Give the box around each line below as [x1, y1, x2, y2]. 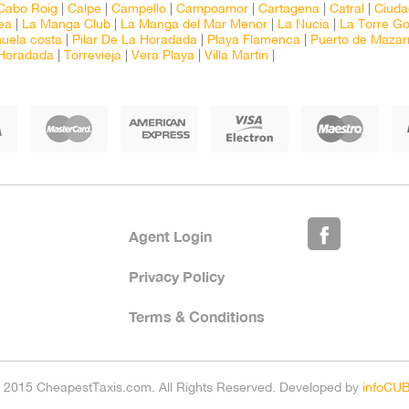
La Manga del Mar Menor [121, 19, 267, 31]
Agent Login [128, 227, 212, 245]
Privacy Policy [128, 267, 225, 285]
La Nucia [278, 19, 330, 31]
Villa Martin [204, 50, 268, 62]
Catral [330, 4, 364, 16]
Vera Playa [131, 50, 194, 62]
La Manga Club [22, 19, 110, 31]
